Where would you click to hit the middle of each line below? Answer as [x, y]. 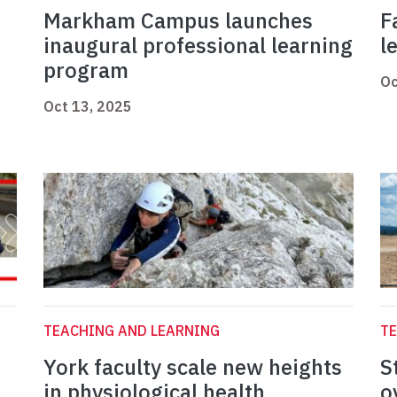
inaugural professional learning [198, 46]
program [86, 70]
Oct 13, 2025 [88, 107]
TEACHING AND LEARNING [132, 331]
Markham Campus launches [178, 21]
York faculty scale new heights [193, 367]
